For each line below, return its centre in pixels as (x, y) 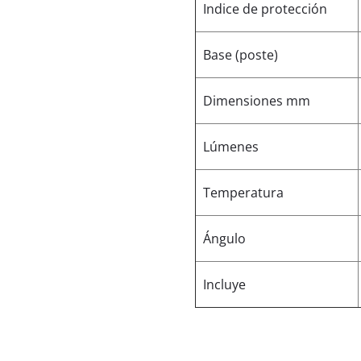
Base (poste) (241, 54)
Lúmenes (231, 146)
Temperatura (244, 192)
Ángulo (225, 238)
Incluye (225, 284)
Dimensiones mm (257, 100)
